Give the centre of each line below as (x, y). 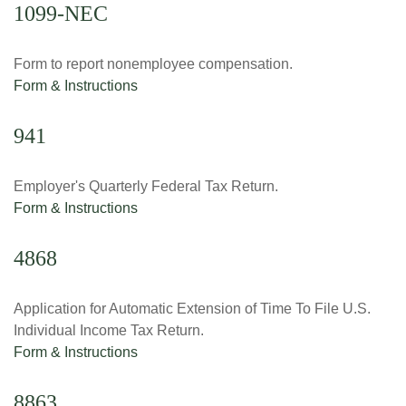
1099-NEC (61, 14)
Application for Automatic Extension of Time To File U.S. (192, 309)
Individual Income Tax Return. (109, 330)
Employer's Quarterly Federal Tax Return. (146, 186)
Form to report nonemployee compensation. (153, 64)
